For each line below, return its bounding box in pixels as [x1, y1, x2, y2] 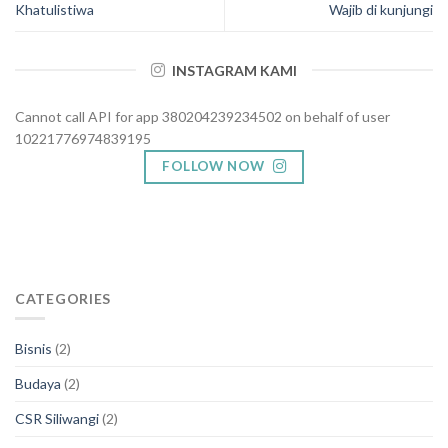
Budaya [15, 375, 61, 393]
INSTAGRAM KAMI [172, 62, 297, 80]
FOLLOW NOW [162, 158, 265, 175]
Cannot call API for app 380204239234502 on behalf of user [15, 108, 390, 126]
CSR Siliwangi [15, 410, 99, 428]
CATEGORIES [15, 289, 111, 307]
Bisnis [15, 340, 52, 358]
